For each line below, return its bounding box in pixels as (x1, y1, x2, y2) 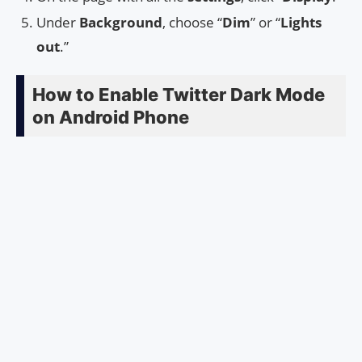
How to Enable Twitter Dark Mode (32, 84, 325, 106)
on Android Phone (32, 107, 189, 128)
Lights (280, 13, 322, 32)
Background (79, 13, 162, 32)
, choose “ (162, 13, 222, 32)
